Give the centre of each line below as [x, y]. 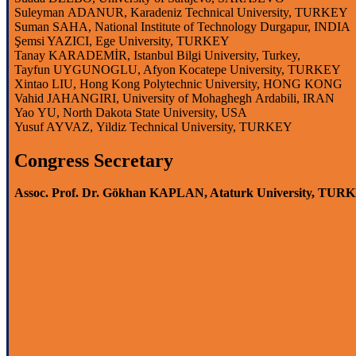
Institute [161, 27]
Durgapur [284, 27]
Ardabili [276, 98]
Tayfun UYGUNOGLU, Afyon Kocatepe [122, 70]
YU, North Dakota [85, 112]
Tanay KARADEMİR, [74, 55]
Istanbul [154, 55]
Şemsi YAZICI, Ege [67, 41]
